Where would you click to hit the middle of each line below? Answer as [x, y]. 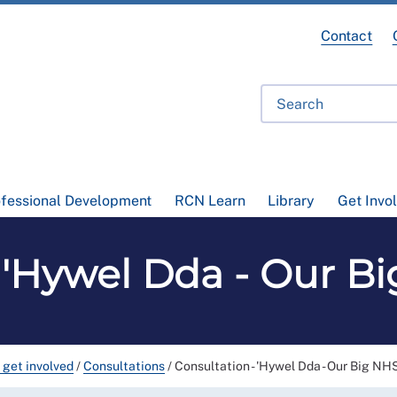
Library [292, 201]
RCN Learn [210, 201]
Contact [347, 36]
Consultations [124, 366]
